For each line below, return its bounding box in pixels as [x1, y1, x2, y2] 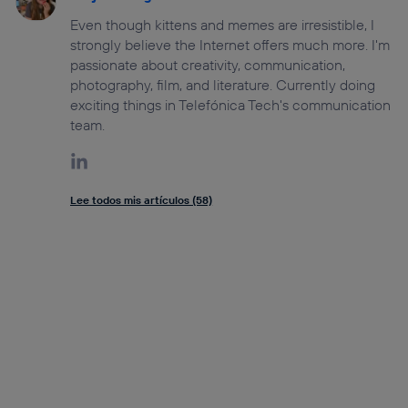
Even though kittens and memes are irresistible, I [70, 15, 375, 35]
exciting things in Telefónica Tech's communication [70, 96, 392, 115]
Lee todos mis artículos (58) [70, 193, 213, 208]
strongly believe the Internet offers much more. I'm [70, 36, 391, 55]
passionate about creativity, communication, [70, 56, 346, 75]
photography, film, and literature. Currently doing [70, 76, 376, 95]
